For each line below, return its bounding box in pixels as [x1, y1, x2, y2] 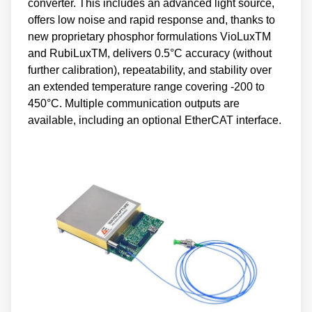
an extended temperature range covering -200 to [28, 81, 265, 93]
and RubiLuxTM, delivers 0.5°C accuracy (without [28, 47, 272, 60]
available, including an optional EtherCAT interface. [28, 114, 281, 127]
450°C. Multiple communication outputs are [28, 97, 240, 110]
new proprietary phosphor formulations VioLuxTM [28, 31, 271, 43]
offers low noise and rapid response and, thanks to [28, 14, 275, 26]
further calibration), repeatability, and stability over [28, 64, 272, 77]
